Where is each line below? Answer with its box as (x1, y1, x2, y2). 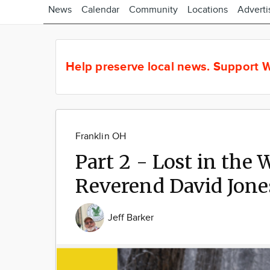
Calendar (81, 4, 119, 16)
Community (129, 4, 178, 16)
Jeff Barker (108, 212, 154, 224)
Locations (187, 4, 228, 16)
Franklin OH (75, 131, 126, 142)
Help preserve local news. (66, 59, 213, 74)
